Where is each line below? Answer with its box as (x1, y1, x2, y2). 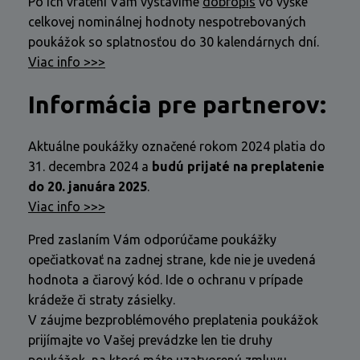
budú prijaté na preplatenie (152, 159, 325, 174)
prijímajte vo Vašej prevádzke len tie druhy (28, 333, 272, 347)
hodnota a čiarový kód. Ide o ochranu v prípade (28, 272, 303, 287)
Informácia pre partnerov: (28, 91, 326, 118)
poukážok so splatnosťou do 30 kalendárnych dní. (28, 35, 319, 49)
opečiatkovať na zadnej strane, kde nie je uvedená (28, 252, 316, 267)
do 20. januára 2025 (28, 179, 147, 194)
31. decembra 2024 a (28, 159, 152, 174)
